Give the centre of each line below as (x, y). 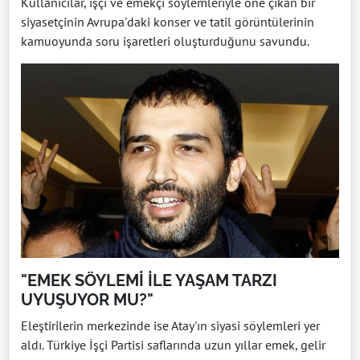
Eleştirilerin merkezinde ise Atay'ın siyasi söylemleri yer (170, 325)
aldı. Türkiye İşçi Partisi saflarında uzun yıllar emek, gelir (173, 344)
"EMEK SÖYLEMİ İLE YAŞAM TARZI (149, 280)
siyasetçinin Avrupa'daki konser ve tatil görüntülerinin (168, 22)
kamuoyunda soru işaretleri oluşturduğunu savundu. (165, 41)
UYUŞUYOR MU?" (87, 299)
